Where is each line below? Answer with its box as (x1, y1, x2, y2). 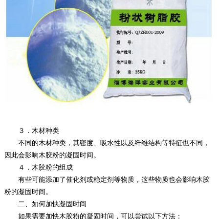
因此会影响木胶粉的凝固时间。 (4, 151, 100, 159)
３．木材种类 (4, 126, 59, 134)
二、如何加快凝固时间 (4, 199, 87, 208)
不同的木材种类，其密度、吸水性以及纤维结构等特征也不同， (4, 138, 210, 147)
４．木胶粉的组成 (4, 163, 73, 171)
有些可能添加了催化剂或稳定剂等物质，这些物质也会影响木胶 (4, 175, 210, 183)
